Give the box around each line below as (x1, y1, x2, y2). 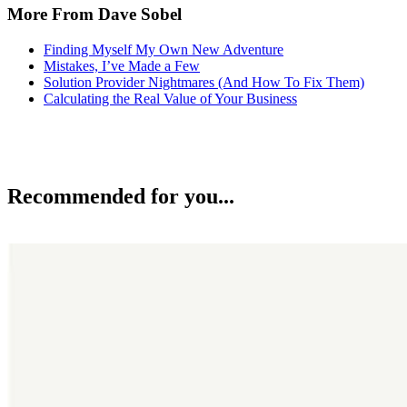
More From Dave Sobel (7, 4, 182, 24)
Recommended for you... (7, 184, 234, 209)
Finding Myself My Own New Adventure (44, 41, 283, 57)
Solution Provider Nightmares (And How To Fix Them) (44, 74, 364, 90)
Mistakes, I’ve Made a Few (44, 57, 200, 74)
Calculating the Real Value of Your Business (44, 90, 297, 106)
